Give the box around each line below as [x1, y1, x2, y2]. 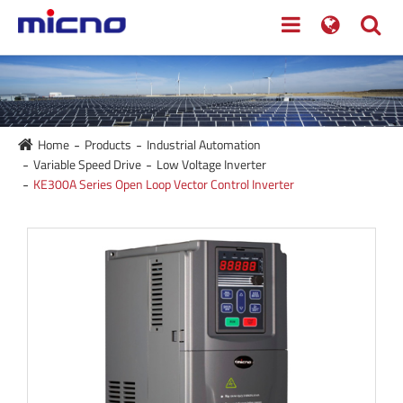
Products [85, 134, 131, 154]
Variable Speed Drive [33, 154, 141, 174]
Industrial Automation [147, 134, 261, 154]
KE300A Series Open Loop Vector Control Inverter [33, 174, 294, 193]
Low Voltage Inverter [157, 154, 266, 174]
